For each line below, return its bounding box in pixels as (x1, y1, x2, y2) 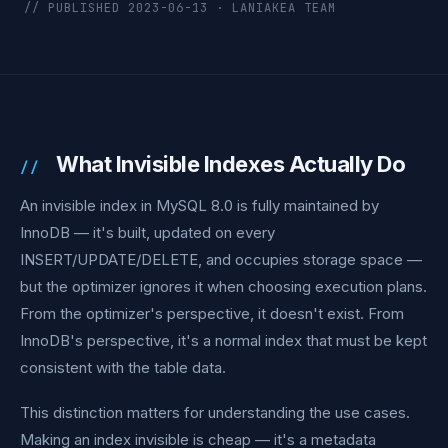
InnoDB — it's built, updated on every (20, 223, 275, 242)
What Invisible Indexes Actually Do (56, 151, 405, 177)
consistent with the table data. (20, 358, 226, 377)
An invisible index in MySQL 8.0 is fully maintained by (20, 196, 379, 215)
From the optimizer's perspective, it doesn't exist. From (20, 304, 404, 323)
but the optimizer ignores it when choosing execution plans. (20, 277, 427, 296)
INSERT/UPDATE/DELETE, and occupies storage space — (20, 250, 422, 269)
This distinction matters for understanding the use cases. (20, 403, 410, 422)
